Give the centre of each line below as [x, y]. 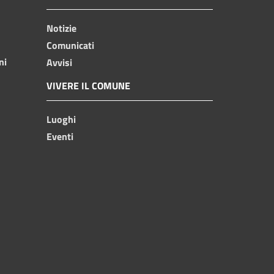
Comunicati [70, 45]
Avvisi [59, 62]
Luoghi [61, 119]
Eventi [60, 136]
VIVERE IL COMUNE [88, 85]
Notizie [61, 28]
